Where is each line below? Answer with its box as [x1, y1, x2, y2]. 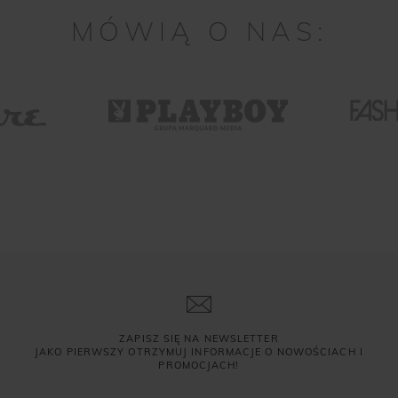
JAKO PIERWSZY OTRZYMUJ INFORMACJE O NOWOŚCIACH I [35, 346, 363, 359]
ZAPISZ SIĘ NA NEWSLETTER [119, 332, 279, 346]
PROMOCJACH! [158, 359, 240, 372]
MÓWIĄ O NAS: [70, 14, 328, 49]
